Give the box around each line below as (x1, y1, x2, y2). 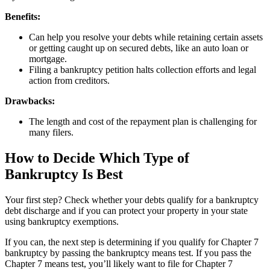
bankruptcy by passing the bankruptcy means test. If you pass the (5, 247, 251, 258)
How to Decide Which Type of (5, 149, 189, 166)
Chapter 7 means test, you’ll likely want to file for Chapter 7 (5, 258, 233, 269)
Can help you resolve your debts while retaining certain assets (29, 31, 263, 42)
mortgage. (29, 53, 67, 64)
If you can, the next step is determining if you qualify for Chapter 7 (5, 236, 259, 247)
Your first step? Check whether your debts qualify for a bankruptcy (5, 194, 259, 205)
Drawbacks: (5, 95, 55, 106)
